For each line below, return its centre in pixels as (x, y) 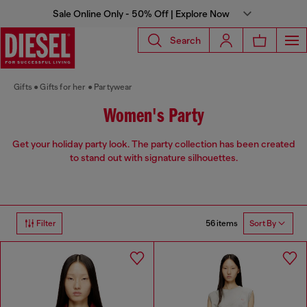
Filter (46, 224)
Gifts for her (63, 87)
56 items (222, 223)
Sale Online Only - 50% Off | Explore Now (141, 14)
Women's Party (153, 117)
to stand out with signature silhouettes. (153, 158)
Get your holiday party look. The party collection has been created (153, 144)
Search (185, 40)
